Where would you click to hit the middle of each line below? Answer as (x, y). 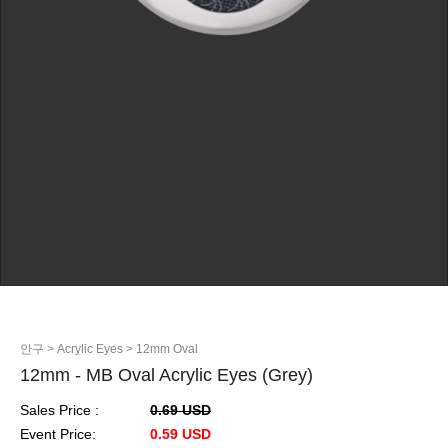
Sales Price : (59, 409)
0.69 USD (180, 409)
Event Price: (58, 433)
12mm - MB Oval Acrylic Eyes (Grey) (166, 374)
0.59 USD (180, 433)
